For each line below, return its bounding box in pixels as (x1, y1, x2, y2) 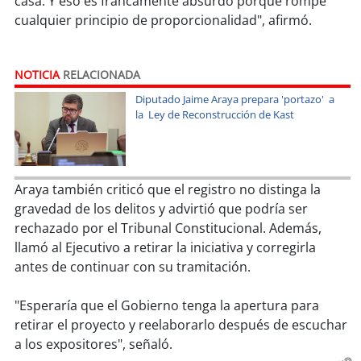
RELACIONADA (60, 67, 141, 83)
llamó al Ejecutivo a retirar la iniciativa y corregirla (15, 239, 317, 257)
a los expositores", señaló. (15, 335, 173, 354)
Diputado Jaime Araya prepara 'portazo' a (135, 92, 335, 107)
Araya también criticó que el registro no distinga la (15, 180, 322, 199)
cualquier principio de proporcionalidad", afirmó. (15, 11, 313, 30)
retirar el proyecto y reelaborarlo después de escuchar (15, 316, 348, 334)
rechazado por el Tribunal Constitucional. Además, (15, 219, 322, 238)
